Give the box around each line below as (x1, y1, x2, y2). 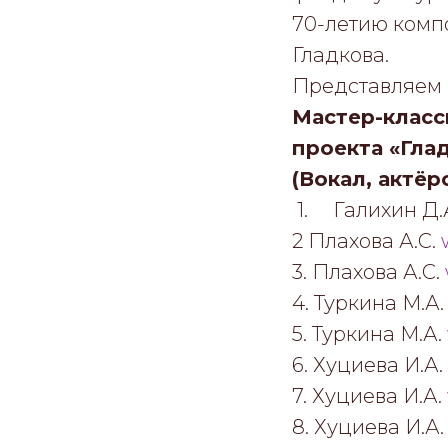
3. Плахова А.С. (292, 259, 445, 284)
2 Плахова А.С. (292, 228, 441, 253)
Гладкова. (292, 42, 389, 67)
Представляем (292, 73, 442, 98)
